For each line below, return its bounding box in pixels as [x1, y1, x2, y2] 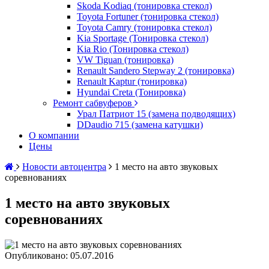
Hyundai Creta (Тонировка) [77, 87, 186, 97]
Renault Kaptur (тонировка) [77, 76, 187, 86]
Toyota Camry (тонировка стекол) [77, 22, 212, 32]
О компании [29, 130, 79, 141]
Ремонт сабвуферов [53, 98, 134, 108]
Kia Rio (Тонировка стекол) [77, 44, 189, 54]
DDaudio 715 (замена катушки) [77, 119, 203, 130]
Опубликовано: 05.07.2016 [5, 250, 113, 261]
